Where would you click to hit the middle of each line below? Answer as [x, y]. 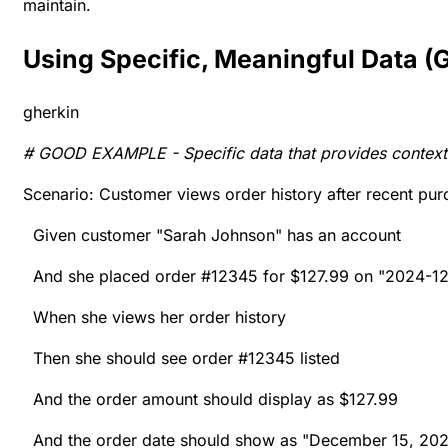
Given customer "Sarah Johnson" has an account [212, 235]
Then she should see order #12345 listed [181, 358]
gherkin [51, 112]
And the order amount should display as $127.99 [210, 399]
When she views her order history [154, 317]
